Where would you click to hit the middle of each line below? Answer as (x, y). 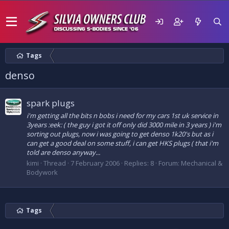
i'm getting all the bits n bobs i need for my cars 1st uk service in (122, 115)
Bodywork (42, 172)
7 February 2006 (95, 163)
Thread (55, 163)
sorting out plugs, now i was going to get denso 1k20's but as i (120, 134)
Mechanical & (202, 163)
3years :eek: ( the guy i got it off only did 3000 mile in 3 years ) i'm (124, 124)
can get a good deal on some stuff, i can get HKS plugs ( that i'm (122, 143)
